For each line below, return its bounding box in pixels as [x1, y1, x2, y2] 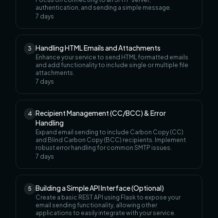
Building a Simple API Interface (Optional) [36, 183, 164, 192]
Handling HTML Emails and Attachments [36, 43, 161, 52]
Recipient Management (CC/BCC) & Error [36, 108, 166, 117]
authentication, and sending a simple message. [36, 3, 171, 11]
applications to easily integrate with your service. [36, 209, 176, 217]
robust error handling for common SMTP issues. [36, 144, 172, 151]
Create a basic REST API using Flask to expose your [36, 193, 181, 201]
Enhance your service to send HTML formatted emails [36, 53, 188, 61]
